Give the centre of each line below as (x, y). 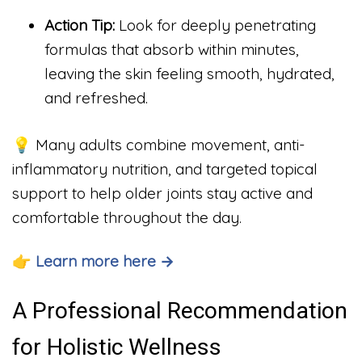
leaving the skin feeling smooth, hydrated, (189, 73)
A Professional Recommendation (180, 310)
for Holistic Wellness (117, 347)
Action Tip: (80, 25)
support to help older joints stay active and (162, 194)
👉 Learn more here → (93, 261)
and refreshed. (96, 97)
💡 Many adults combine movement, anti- (158, 145)
